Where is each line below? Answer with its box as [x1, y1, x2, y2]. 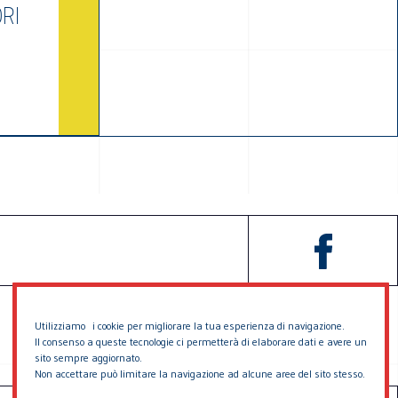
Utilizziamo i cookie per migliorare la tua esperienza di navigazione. [35, 319, 345, 332]
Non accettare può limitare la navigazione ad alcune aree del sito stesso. [35, 367, 365, 380]
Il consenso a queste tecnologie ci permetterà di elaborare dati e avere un [35, 335, 367, 348]
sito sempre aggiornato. [35, 351, 142, 364]
